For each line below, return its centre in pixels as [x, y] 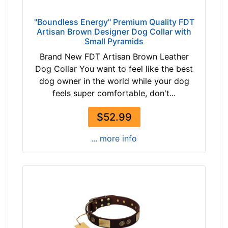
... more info [114, 139]
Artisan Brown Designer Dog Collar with [114, 32]
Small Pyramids [114, 41]
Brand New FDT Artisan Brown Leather [114, 57]
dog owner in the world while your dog [114, 81]
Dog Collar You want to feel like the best [114, 69]
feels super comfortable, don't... [114, 93]
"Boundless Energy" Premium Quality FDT [114, 22]
